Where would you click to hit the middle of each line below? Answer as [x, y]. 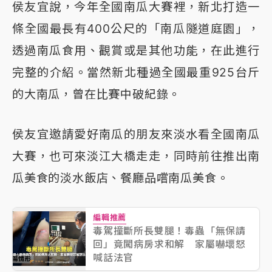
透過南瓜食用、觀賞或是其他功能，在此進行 [136, 51]
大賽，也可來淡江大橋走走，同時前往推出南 [136, 156]
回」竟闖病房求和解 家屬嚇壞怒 [169, 244]
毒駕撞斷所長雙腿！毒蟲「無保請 [169, 231]
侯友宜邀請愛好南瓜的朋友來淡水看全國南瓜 [136, 134]
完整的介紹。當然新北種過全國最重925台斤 [136, 73]
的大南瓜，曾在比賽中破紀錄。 [97, 94]
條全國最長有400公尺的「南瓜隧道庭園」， [136, 29]
